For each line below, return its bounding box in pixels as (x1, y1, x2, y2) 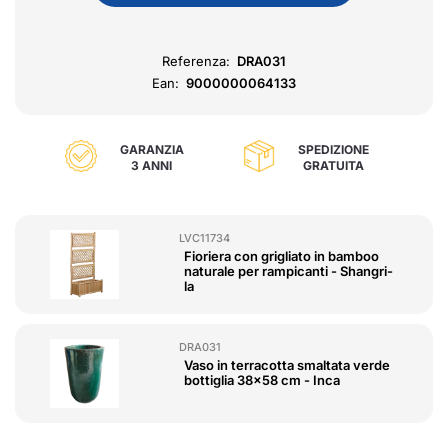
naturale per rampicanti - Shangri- (184, 262, 394, 279)
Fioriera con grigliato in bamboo (184, 247, 380, 264)
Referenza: (162, 52, 231, 69)
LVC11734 (179, 230, 231, 245)
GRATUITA (303, 157, 364, 173)
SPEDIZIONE (298, 141, 369, 157)
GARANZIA (119, 141, 184, 157)
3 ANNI (131, 157, 172, 173)
